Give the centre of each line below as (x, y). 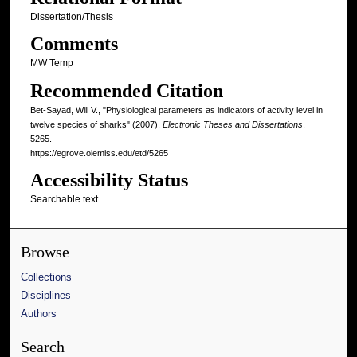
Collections (47, 277)
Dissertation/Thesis (71, 17)
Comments (74, 44)
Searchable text (64, 199)
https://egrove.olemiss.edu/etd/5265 (99, 153)
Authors (39, 314)
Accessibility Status (109, 180)
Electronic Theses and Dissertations (232, 124)
